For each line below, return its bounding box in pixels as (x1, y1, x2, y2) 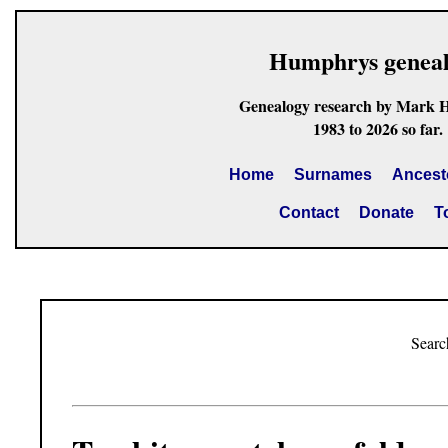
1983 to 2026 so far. (312, 117, 443, 140)
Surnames (293, 166, 372, 183)
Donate (358, 204, 414, 221)
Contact (278, 204, 339, 221)
